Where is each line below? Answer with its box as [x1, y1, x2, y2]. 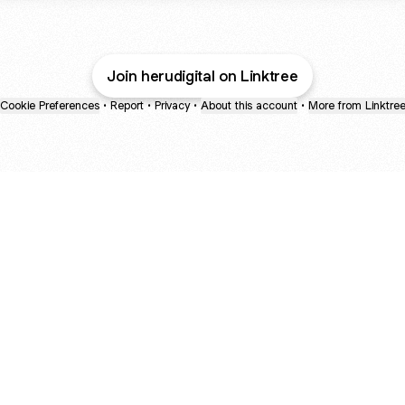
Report [109, 98, 144, 113]
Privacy [154, 98, 190, 113]
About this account [200, 98, 297, 113]
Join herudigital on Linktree [107, 66, 298, 86]
